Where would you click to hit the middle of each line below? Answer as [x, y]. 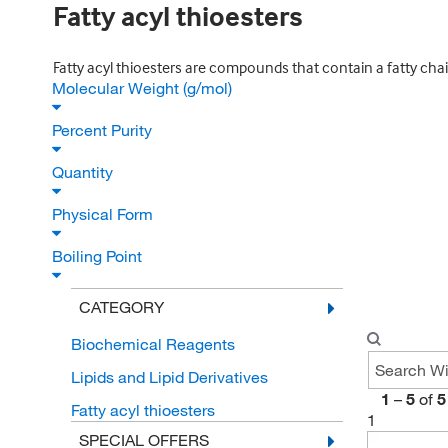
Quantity [84, 172]
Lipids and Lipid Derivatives [169, 377]
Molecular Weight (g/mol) [144, 88]
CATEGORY [121, 307]
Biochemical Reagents [152, 344]
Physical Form [104, 214]
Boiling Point [99, 256]
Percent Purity [104, 130]
